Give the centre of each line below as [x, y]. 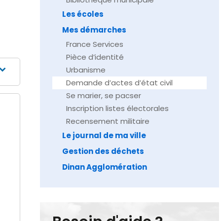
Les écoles [83, 14]
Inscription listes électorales [117, 108]
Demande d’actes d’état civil [119, 83]
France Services [94, 44]
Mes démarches [94, 30]
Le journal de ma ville [104, 135]
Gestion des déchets [103, 151]
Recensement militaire [108, 121]
